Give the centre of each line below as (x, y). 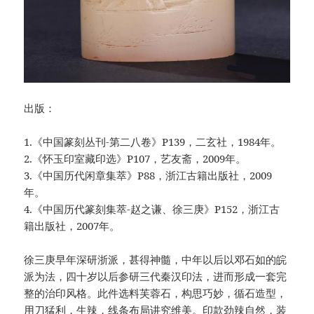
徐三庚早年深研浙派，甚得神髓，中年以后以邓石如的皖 (156, 259)
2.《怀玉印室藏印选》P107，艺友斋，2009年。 (135, 158)
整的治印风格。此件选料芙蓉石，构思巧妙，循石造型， (156, 293)
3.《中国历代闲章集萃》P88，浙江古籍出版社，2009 (148, 175)
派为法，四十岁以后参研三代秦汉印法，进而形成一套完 (156, 276)
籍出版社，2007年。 (72, 225)
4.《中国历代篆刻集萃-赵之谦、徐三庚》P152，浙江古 (152, 209)
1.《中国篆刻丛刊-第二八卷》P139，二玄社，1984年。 (153, 141)
